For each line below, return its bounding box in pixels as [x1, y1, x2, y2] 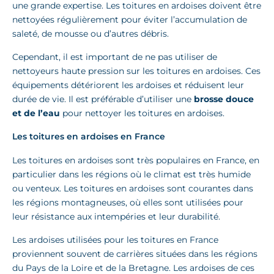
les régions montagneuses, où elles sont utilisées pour [12, 197, 243, 209]
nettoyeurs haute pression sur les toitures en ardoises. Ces [12, 65, 261, 76]
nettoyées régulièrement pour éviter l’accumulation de [12, 14, 247, 26]
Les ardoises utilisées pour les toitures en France [12, 234, 218, 245]
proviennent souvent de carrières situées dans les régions [12, 248, 257, 259]
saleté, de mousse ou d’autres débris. [12, 28, 169, 40]
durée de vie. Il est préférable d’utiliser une [12, 93, 194, 105]
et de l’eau [12, 107, 60, 119]
